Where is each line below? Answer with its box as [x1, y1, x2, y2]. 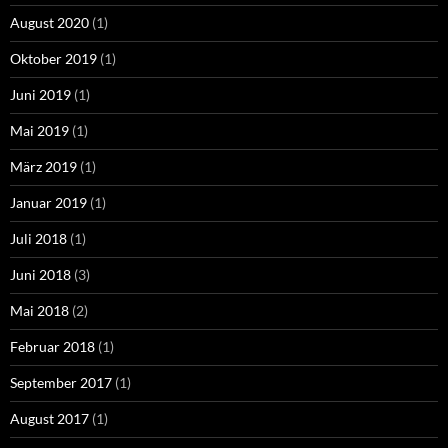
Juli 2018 [10, 230, 67, 248]
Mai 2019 [10, 122, 69, 140]
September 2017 [10, 374, 112, 392]
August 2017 [10, 410, 89, 428]
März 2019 [10, 158, 77, 176]
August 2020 [10, 14, 89, 32]
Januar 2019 [10, 194, 87, 212]
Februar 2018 [10, 338, 95, 356]
